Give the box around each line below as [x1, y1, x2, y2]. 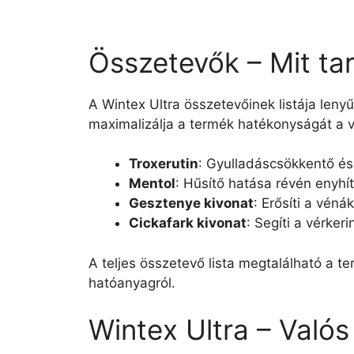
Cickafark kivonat [129, 215, 247, 231]
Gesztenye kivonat [129, 195, 254, 211]
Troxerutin [129, 156, 198, 171]
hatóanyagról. [88, 274, 175, 291]
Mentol [129, 175, 175, 191]
